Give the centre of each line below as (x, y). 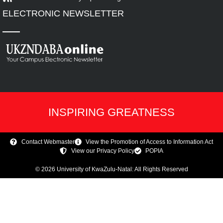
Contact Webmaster (48, 142)
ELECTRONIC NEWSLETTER (63, 14)
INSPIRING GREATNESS (111, 112)
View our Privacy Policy (103, 151)
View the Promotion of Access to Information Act (149, 142)
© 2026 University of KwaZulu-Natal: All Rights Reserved (111, 169)
